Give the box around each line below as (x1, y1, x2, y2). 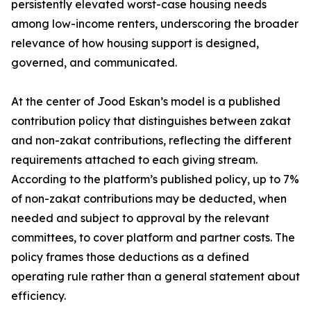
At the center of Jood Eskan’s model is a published (11, 94, 280, 109)
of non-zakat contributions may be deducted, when (11, 192, 287, 206)
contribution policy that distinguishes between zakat (11, 114, 291, 128)
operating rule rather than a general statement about (11, 269, 300, 284)
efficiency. (11, 289, 66, 303)
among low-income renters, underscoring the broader (11, 17, 299, 31)
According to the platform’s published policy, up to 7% (11, 172, 299, 187)
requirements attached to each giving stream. (11, 153, 258, 167)
